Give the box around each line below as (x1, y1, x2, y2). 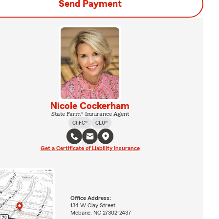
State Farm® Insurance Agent (51, 110, 129, 117)
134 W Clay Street (70, 202, 115, 208)
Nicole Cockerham (50, 101, 130, 111)
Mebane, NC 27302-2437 (70, 209, 131, 216)
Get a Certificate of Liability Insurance (40, 145, 140, 151)
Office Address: (70, 195, 111, 201)
